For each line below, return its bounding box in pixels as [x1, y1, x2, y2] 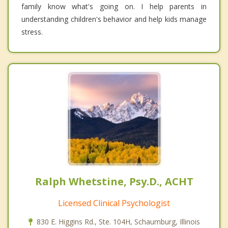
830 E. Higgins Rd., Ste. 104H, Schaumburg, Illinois [36, 216, 200, 226]
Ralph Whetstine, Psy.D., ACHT [35, 174, 193, 188]
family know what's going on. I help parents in [21, 1, 207, 11]
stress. [21, 26, 43, 37]
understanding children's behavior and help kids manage [21, 14, 207, 24]
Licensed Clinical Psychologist [58, 197, 170, 209]
